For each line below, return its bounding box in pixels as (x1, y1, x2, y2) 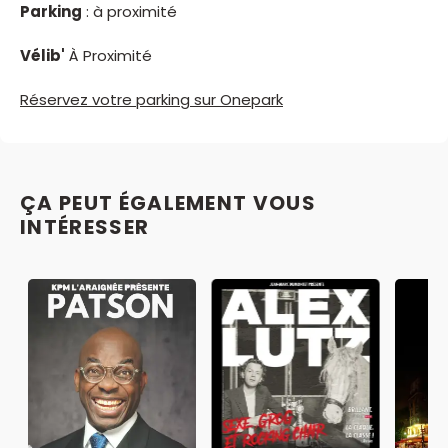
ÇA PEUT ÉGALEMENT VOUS (20, 189, 317, 218)
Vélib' (20, 44, 65, 66)
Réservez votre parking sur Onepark (20, 89, 283, 111)
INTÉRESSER (20, 213, 150, 242)
